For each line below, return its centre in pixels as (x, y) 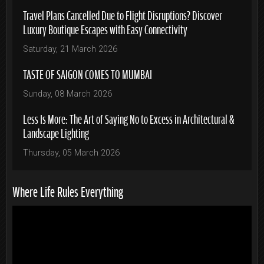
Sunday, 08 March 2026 (67, 94)
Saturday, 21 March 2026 (70, 49)
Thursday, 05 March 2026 (71, 153)
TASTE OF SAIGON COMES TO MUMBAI (88, 73)
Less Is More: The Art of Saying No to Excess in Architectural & (129, 118)
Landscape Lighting (56, 132)
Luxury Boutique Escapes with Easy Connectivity (105, 28)
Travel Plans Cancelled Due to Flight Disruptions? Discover (123, 14)
